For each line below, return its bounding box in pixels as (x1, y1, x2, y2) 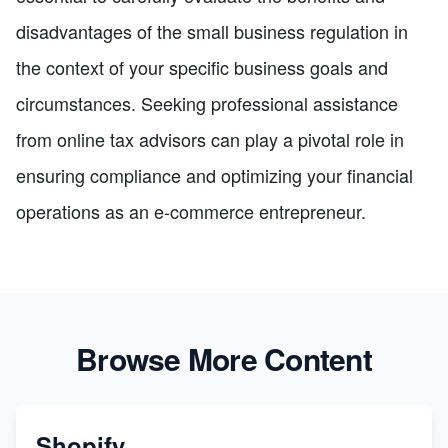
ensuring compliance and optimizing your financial (16, 162, 413, 189)
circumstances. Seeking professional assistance (16, 90, 398, 117)
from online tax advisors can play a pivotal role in (16, 126, 404, 153)
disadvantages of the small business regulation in (16, 18, 408, 45)
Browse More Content (76, 337, 372, 381)
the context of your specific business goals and (16, 54, 388, 81)
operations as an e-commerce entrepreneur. (16, 198, 366, 225)
